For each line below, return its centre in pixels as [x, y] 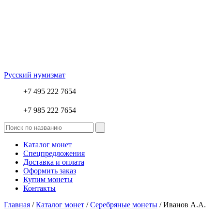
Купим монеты [48, 180]
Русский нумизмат [35, 75]
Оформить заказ [50, 171]
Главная [17, 205]
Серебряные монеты [124, 205]
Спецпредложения [54, 154]
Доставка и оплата [54, 162]
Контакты [39, 188]
